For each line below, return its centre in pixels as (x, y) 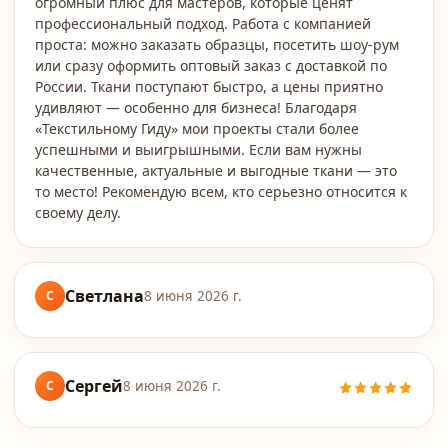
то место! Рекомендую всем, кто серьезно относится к (221, 191)
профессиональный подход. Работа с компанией (203, 23)
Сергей (94, 386)
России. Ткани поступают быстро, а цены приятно (209, 86)
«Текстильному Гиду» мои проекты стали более (197, 128)
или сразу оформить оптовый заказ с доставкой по (211, 65)
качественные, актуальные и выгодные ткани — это (216, 170)
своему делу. (78, 212)
